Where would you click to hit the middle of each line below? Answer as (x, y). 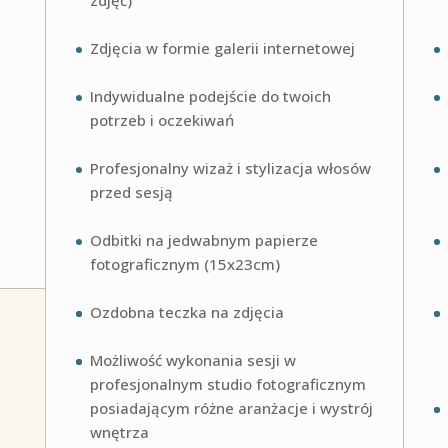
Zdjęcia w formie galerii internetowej (222, 48)
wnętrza (119, 432)
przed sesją (131, 192)
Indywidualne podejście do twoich (210, 96)
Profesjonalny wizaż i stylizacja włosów (230, 168)
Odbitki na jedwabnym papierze (203, 240)
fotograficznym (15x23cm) (184, 264)
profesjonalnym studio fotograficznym (227, 384)
